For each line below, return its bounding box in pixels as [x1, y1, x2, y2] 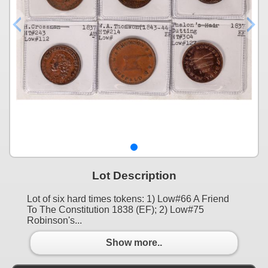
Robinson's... [27, 215, 82, 226]
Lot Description [92, 169, 176, 182]
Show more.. [106, 237, 162, 248]
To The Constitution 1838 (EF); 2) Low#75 [27, 204, 204, 215]
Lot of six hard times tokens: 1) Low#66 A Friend [27, 193, 229, 204]
